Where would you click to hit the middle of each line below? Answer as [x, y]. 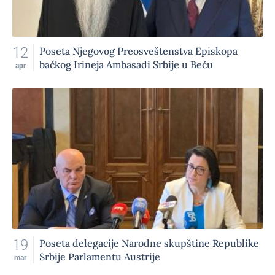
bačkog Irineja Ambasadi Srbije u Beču [126, 64]
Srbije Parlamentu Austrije [100, 257]
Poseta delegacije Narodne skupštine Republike [149, 243]
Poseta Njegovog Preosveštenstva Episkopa [138, 51]
